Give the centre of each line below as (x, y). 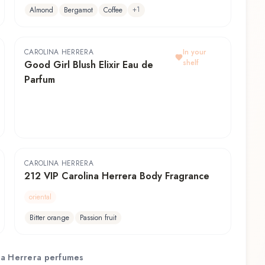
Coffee (113, 10)
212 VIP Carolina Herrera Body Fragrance (117, 176)
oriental (40, 197)
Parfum (40, 80)
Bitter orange (49, 218)
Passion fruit (98, 218)
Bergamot (78, 10)
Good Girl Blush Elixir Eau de (89, 65)
